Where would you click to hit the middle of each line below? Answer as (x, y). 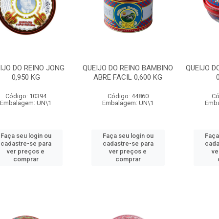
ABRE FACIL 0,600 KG (128, 77)
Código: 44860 (128, 96)
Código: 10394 (26, 96)
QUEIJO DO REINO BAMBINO (128, 68)
